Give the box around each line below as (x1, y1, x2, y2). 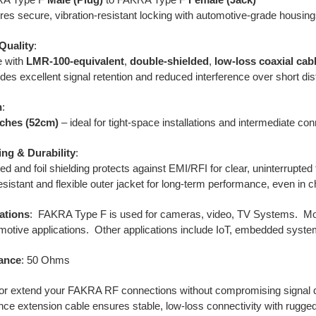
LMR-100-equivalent (26, 55, 125, 67)
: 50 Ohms (21, 254, 71, 266)
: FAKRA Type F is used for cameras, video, (30, 208, 238, 220)
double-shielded (130, 55, 209, 67)
